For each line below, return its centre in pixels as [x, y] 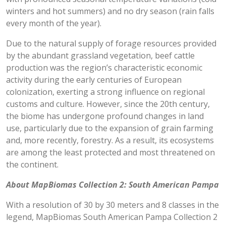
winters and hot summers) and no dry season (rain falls [110, 11]
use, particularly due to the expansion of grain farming [110, 128]
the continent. [32, 164]
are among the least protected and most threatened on [110, 152]
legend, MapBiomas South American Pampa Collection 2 [112, 217]
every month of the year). [54, 23]
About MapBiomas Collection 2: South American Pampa [112, 185]
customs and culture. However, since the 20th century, [108, 104]
